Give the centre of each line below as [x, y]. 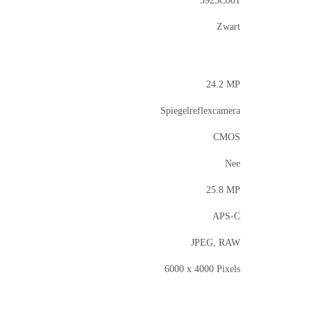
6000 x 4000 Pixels [202, 269]
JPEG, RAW [216, 243]
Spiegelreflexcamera [200, 111]
